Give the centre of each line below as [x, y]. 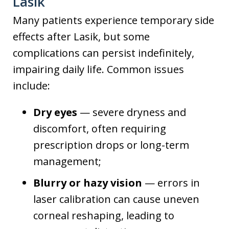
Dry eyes [55, 112]
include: [31, 85]
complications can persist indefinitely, [104, 53]
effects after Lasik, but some [81, 36]
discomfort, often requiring [100, 128]
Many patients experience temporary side [113, 20]
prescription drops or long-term [111, 145]
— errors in [171, 182]
